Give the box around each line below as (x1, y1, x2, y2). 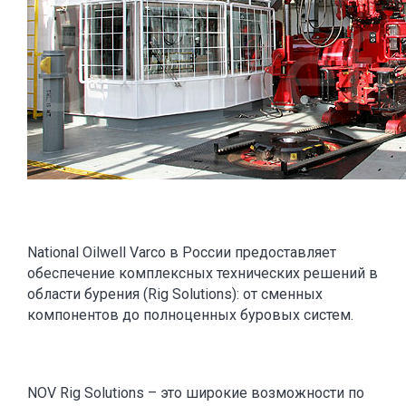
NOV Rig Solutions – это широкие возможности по (27, 384, 364, 401)
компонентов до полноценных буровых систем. (27, 306, 353, 324)
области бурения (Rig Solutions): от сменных (27, 285, 323, 303)
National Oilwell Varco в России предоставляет (27, 244, 336, 261)
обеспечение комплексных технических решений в (27, 265, 378, 282)
